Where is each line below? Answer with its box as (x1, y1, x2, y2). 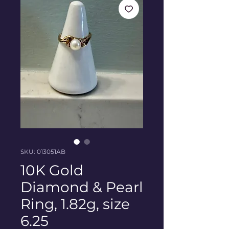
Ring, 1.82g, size (20, 195, 130, 213)
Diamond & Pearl (20, 178, 143, 196)
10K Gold (20, 162, 83, 179)
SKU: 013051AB (20, 148, 65, 156)
